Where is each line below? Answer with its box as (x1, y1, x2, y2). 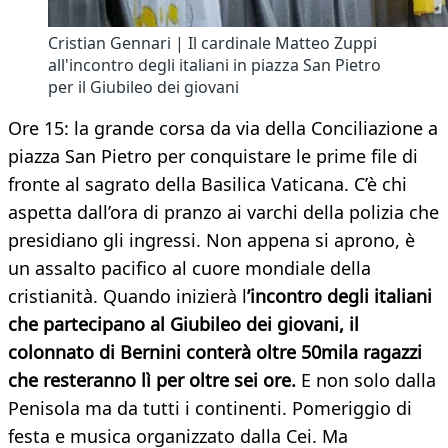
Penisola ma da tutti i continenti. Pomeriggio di (8, 396, 412, 421)
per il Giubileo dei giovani (48, 76, 239, 99)
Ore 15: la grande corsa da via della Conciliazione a (8, 116, 438, 141)
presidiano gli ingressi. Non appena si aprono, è (8, 228, 415, 253)
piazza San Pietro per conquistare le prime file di (8, 144, 418, 169)
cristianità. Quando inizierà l (8, 284, 247, 309)
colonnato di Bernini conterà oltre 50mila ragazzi (8, 340, 422, 365)
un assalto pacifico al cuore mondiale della (8, 256, 371, 281)
